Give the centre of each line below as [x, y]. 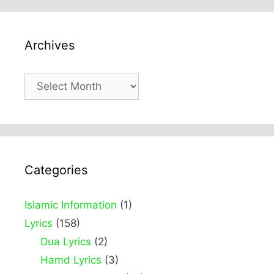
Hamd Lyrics [71, 260]
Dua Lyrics [65, 242]
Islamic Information [71, 205]
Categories [56, 170]
